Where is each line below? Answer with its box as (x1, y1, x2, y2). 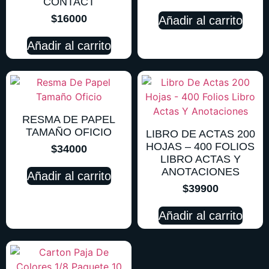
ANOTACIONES (161, 165, 240, 178)
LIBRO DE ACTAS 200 (145, 127, 255, 140)
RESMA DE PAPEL (22, 113, 115, 125)
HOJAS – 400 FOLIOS (146, 140, 255, 153)
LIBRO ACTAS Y (160, 153, 241, 165)
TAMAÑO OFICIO (26, 125, 112, 138)
